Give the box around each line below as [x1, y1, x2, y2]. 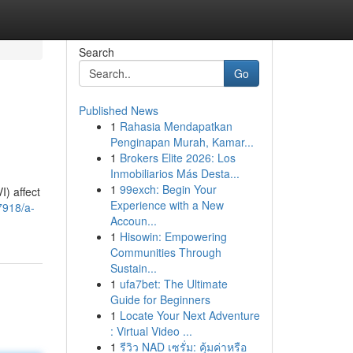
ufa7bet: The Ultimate [119, 276, 228, 292]
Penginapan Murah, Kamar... [110, 134, 254, 150]
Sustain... [110, 260, 157, 276]
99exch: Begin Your [119, 181, 217, 197]
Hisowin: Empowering [119, 229, 227, 244]
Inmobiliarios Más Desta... [110, 165, 240, 181]
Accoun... [110, 213, 157, 229]
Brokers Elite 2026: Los [119, 150, 236, 165]
